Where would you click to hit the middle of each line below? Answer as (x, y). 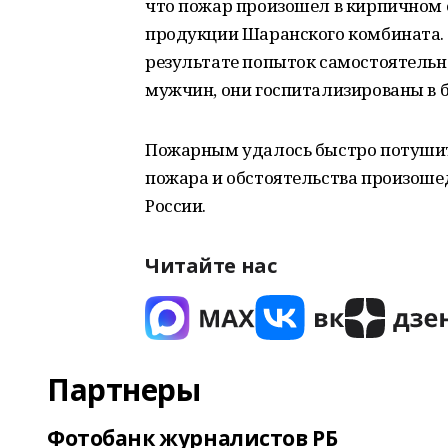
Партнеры (124, 389)
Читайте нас (211, 265)
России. (176, 205)
